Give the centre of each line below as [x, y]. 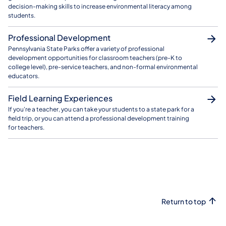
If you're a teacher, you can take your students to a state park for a [101, 109]
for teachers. [26, 128]
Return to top [184, 202]
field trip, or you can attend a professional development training [99, 119]
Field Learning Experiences [60, 98]
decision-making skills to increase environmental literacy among [100, 7]
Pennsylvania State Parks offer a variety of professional [86, 49]
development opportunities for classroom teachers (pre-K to [95, 58]
